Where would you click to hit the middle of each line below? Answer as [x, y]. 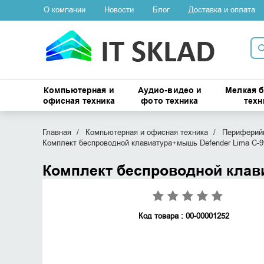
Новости [119, 10]
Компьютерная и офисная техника [146, 132]
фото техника [170, 101]
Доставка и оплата [222, 10]
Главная [57, 132]
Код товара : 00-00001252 [184, 216]
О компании [64, 10]
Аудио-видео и [170, 91]
